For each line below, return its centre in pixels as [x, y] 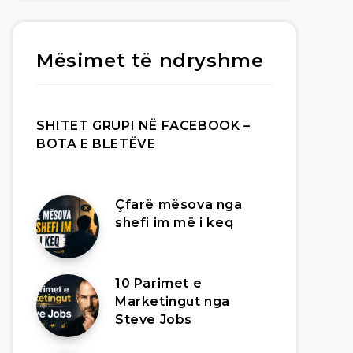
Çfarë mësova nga [179, 204]
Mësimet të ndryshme [150, 60]
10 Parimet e [159, 283]
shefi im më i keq [175, 223]
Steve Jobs [154, 320]
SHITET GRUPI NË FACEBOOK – [143, 126]
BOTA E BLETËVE [96, 144]
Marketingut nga [173, 301]
